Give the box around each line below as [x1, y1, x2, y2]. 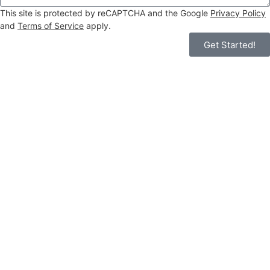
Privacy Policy [210, 8, 266, 19]
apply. [84, 20, 111, 31]
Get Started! [204, 39, 256, 51]
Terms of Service [17, 20, 84, 31]
